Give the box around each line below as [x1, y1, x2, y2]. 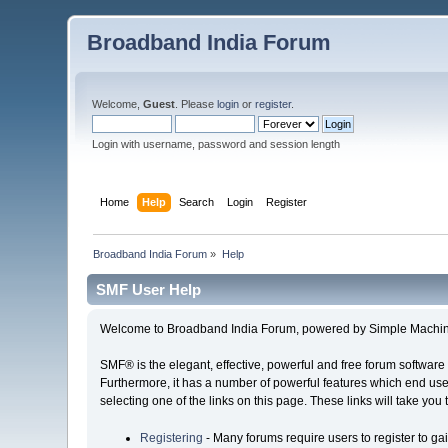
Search [178, 195, 214, 208]
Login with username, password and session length [92, 138, 341, 150]
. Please [175, 98, 218, 110]
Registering [139, 431, 203, 446]
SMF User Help [96, 280, 202, 298]
